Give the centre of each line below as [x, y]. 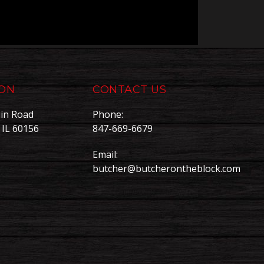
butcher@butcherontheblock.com [166, 169]
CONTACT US [130, 90]
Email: [105, 155]
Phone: [108, 115]
